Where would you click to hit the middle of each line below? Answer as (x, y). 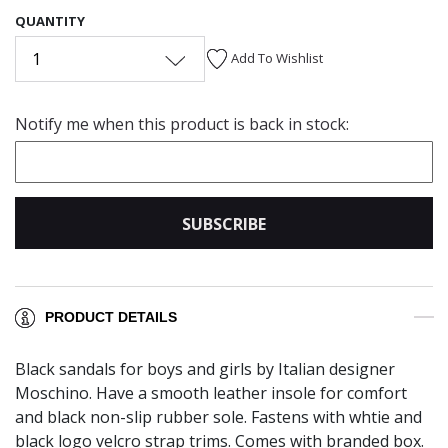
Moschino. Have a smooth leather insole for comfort (211, 393)
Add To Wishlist (277, 57)
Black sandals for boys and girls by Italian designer (205, 369)
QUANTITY (50, 20)
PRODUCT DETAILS (111, 317)
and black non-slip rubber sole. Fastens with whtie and (218, 417)
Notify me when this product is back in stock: (182, 123)
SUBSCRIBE (224, 223)
